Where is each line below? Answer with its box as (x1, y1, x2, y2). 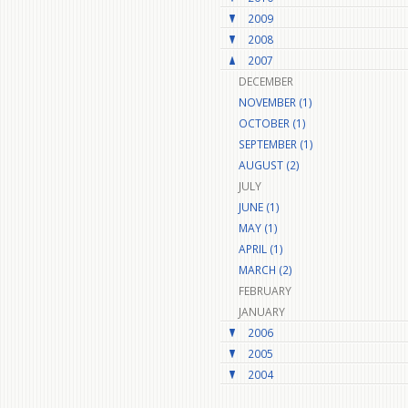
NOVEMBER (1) (238, 94, 312, 110)
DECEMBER (238, 73, 293, 89)
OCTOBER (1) (238, 115, 306, 131)
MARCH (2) (238, 261, 292, 278)
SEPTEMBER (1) (238, 136, 313, 152)
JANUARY (238, 303, 285, 320)
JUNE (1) (238, 199, 280, 215)
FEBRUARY (238, 282, 291, 299)
